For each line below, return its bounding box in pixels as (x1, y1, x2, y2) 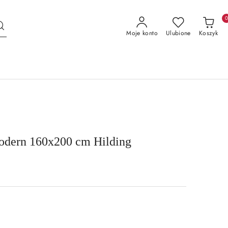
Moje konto (126, 28, 158, 38)
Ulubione (165, 28, 191, 38)
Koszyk (198, 28, 218, 38)
